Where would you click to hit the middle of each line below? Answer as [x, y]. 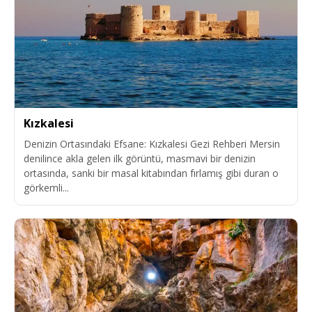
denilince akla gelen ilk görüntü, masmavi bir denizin [140, 159]
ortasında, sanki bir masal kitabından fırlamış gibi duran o [151, 173]
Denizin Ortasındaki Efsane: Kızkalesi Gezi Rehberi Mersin [152, 144]
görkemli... [46, 188]
